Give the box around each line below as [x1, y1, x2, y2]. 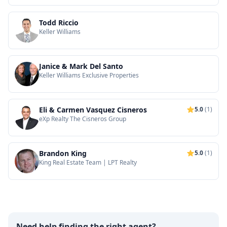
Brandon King [39, 148, 87, 158]
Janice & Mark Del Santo [39, 61, 123, 71]
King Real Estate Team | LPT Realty [39, 158, 137, 167]
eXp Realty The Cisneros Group [39, 115, 126, 123]
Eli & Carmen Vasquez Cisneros [39, 105, 147, 115]
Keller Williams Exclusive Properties [39, 71, 139, 80]
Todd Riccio [39, 18, 79, 27]
